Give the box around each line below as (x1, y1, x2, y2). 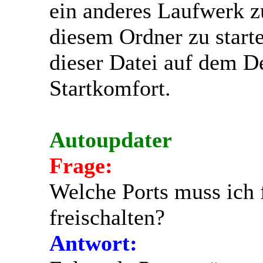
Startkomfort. (49, 75, 171, 100)
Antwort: (49, 230, 137, 255)
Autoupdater (49, 127, 172, 152)
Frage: (49, 153, 113, 178)
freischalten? (49, 204, 165, 230)
